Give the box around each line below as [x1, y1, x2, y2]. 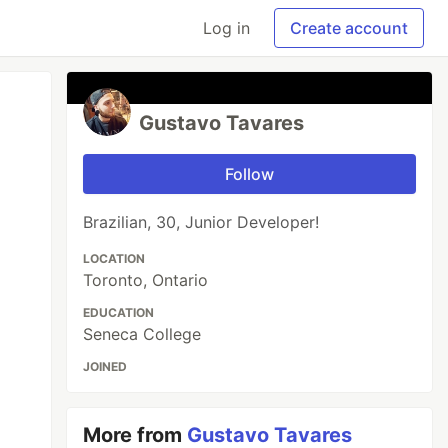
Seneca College [83, 324, 202, 344]
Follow [225, 164, 275, 184]
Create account [290, 18, 408, 38]
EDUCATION [83, 305, 155, 320]
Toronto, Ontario [83, 270, 209, 290]
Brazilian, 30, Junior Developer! [83, 212, 320, 232]
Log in [203, 18, 250, 38]
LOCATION [83, 251, 146, 266]
